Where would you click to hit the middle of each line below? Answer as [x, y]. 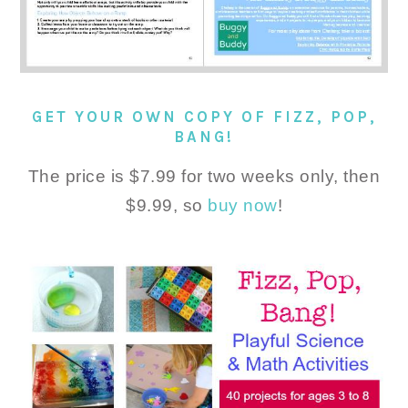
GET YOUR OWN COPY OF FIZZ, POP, [204, 117]
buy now [243, 206]
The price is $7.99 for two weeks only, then [204, 177]
